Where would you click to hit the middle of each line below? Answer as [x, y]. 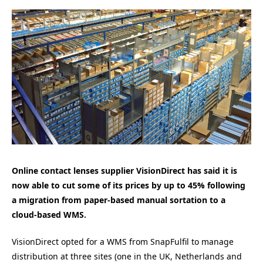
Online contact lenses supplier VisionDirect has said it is [124, 170]
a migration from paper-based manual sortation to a [119, 200]
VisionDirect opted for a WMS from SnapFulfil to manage [123, 242]
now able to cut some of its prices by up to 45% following [129, 185]
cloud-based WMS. [49, 214]
